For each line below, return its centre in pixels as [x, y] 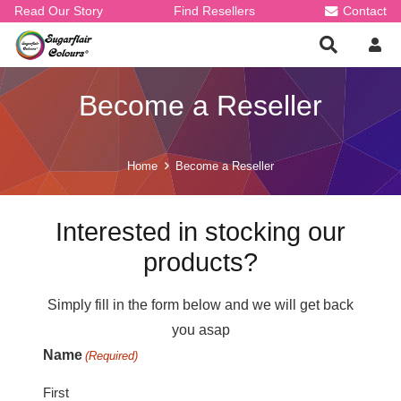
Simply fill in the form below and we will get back [200, 305]
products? [200, 262]
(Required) [112, 356]
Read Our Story [59, 11]
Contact [365, 11]
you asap [200, 330]
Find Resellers [214, 11]
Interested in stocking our [200, 232]
